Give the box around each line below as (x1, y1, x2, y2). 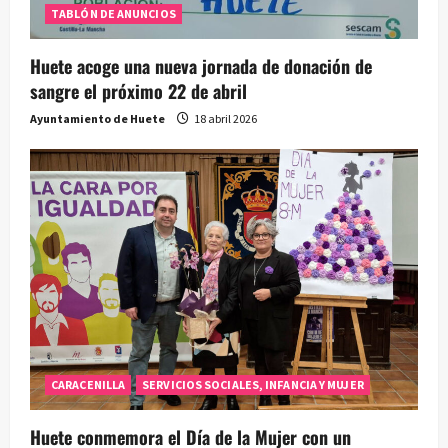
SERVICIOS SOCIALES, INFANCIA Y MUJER (142, 377, 364, 393)
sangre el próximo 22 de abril (30, 78, 247, 105)
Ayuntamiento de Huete (30, 111, 165, 127)
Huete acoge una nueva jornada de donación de (30, 53, 372, 80)
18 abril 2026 (192, 111, 257, 127)
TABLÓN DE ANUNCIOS (51, 6, 176, 22)
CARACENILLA (51, 377, 126, 393)
